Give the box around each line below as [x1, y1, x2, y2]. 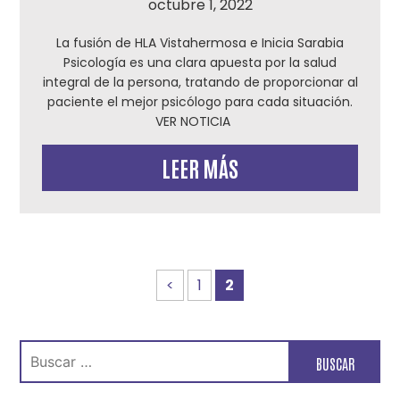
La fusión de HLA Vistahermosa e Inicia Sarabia [56, 34, 344, 52]
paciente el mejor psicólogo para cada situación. [47, 93, 353, 111]
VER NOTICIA [155, 112, 245, 130]
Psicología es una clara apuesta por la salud [63, 54, 337, 71]
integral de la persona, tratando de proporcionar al [42, 73, 358, 91]
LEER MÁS [162, 154, 238, 181]
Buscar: [19, 338, 71, 359]
